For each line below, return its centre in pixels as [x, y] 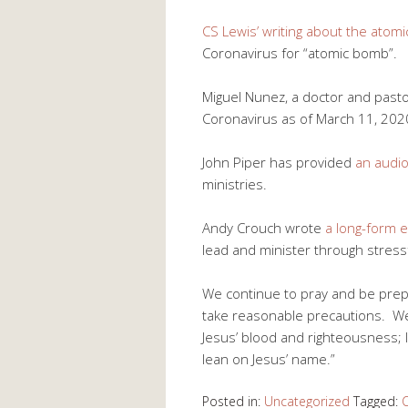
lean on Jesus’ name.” [269, 358]
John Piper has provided [279, 162]
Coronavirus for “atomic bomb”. [300, 52]
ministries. [235, 184]
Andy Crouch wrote [264, 227]
